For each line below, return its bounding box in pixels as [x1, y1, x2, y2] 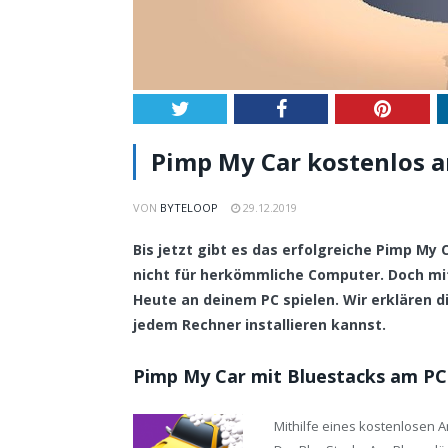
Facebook [285, 98, 364, 118]
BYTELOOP [160, 199, 218, 215]
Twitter [188, 98, 248, 118]
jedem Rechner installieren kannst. [133, 314, 386, 334]
